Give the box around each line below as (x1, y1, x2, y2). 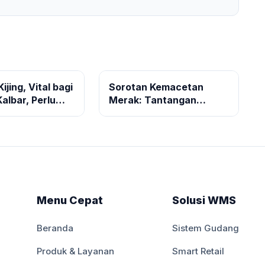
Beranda (37, 222, 74, 234)
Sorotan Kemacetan (108, 81, 203, 93)
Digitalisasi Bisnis (108, 120, 190, 132)
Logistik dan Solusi (108, 107, 196, 119)
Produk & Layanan (37, 245, 115, 257)
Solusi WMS (172, 194, 237, 206)
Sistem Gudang (172, 222, 240, 234)
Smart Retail (172, 245, 225, 257)
